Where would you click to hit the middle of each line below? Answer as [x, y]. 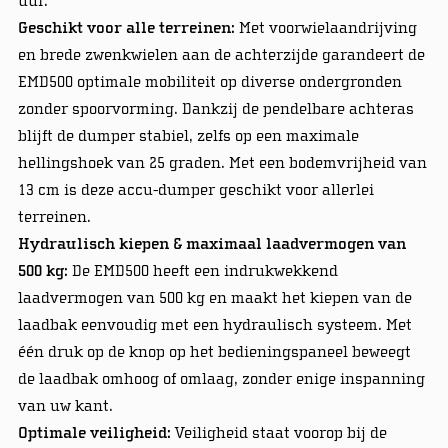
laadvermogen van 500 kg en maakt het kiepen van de [214, 297]
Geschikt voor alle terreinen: [126, 27]
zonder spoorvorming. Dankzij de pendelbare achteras [215, 108]
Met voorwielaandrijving [325, 27]
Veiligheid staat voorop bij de [278, 432]
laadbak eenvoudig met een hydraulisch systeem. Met [214, 324]
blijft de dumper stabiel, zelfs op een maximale [188, 135]
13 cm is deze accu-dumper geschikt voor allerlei [195, 189]
